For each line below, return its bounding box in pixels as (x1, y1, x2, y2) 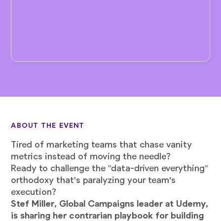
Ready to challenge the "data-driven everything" (11, 163, 208, 173)
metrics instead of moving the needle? (11, 151, 171, 161)
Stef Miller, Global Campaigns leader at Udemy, (11, 198, 209, 209)
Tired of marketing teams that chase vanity (11, 139, 192, 149)
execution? (11, 186, 57, 197)
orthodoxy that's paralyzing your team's (11, 175, 176, 185)
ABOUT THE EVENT (11, 121, 85, 129)
